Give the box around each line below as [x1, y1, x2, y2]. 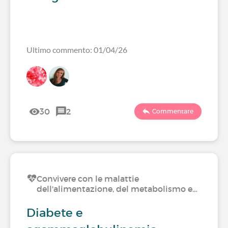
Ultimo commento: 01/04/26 [26, 45, 127, 54]
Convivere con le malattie [37, 174, 139, 184]
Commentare [152, 107, 193, 115]
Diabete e [26, 206, 83, 220]
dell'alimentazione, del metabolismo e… [37, 184, 197, 194]
